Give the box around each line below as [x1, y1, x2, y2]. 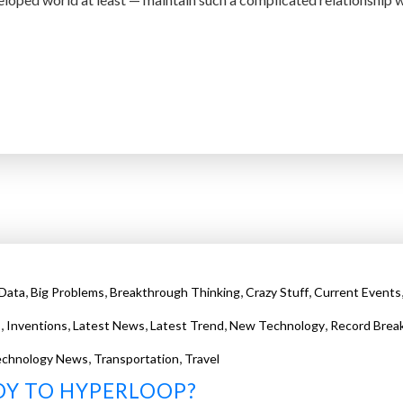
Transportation [93, 351, 179, 367]
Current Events [314, 284, 401, 300]
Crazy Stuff [246, 284, 309, 300]
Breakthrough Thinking [110, 284, 240, 300]
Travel [184, 351, 219, 367]
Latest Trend [149, 318, 224, 334]
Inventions [5, 318, 67, 334]
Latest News [72, 318, 145, 334]
